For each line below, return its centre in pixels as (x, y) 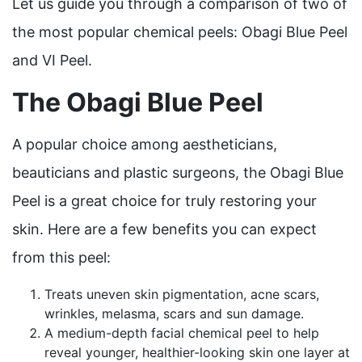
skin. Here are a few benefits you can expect (164, 229)
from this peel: (61, 257)
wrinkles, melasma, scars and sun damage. (174, 314)
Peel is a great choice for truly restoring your (164, 201)
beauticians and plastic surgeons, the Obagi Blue (178, 173)
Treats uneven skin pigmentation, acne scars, (182, 294)
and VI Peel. (52, 60)
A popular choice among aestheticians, (145, 144)
